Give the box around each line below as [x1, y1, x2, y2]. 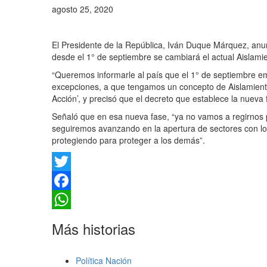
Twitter [52, 174, 77, 187]
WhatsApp [52, 212, 91, 225]
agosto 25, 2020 [52, 2, 113, 15]
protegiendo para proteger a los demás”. [52, 133, 205, 146]
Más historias [52, 218, 135, 239]
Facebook [52, 193, 89, 206]
